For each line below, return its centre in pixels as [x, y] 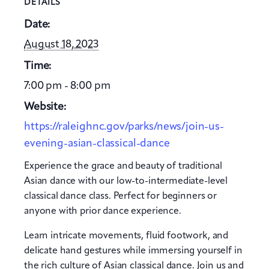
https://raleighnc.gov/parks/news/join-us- [124, 127]
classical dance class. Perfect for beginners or [120, 197]
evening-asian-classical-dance [97, 144]
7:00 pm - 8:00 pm [67, 86]
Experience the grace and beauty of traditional [123, 167]
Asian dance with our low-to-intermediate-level [126, 182]
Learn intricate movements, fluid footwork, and [126, 236]
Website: [45, 107]
